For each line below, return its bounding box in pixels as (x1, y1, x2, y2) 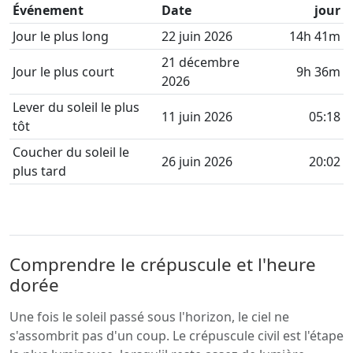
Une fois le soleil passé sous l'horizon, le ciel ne (9, 308, 289, 325)
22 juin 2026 (162, 28, 232, 45)
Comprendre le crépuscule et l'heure (9, 252, 316, 277)
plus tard (13, 162, 66, 180)
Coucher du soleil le (13, 143, 129, 161)
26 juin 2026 (162, 153, 232, 170)
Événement (13, 2, 84, 19)
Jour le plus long (13, 28, 109, 45)
